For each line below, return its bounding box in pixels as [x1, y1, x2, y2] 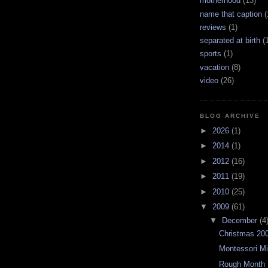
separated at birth [200, 36, 260, 45]
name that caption [200, 9, 262, 19]
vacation [200, 62, 229, 72]
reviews [200, 22, 226, 32]
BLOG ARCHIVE [200, 112, 261, 120]
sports [200, 49, 221, 59]
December [221, 215, 260, 225]
